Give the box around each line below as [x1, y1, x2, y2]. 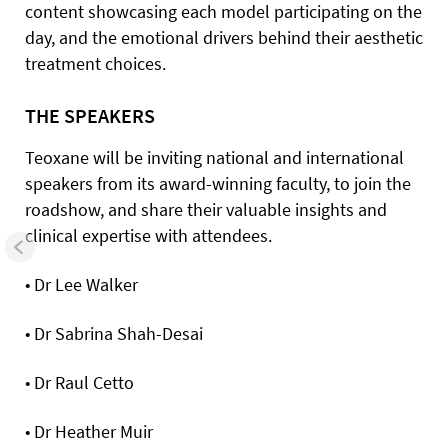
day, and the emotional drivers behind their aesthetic [25, 25, 423, 49]
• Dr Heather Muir [25, 419, 153, 443]
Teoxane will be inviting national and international [25, 145, 404, 169]
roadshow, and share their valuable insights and [25, 197, 387, 221]
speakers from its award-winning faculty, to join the [25, 171, 411, 195]
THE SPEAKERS [25, 102, 155, 128]
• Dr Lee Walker [25, 272, 138, 296]
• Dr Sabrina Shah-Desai [25, 321, 203, 345]
